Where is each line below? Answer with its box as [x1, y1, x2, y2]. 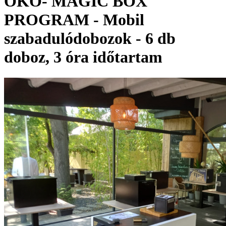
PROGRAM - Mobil [4, 11, 144, 29]
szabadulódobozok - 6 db [4, 29, 176, 48]
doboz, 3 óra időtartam [4, 48, 162, 67]
